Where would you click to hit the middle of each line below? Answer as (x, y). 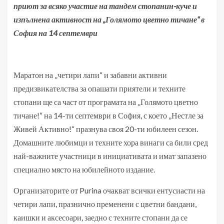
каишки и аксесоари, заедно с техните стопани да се (100, 217)
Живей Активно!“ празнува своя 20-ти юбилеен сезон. (106, 128)
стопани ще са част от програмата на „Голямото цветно (106, 101)
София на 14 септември (55, 32)
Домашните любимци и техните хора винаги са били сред (111, 142)
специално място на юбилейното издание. (84, 169)
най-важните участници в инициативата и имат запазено (110, 155)
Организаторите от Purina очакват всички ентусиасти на (109, 190)
